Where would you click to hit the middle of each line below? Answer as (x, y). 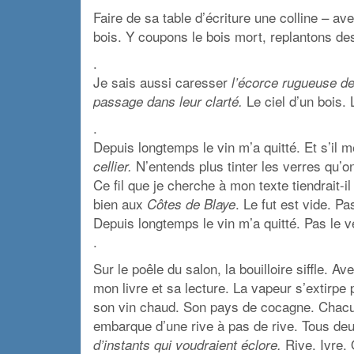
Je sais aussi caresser (162, 81)
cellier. (113, 166)
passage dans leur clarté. (168, 101)
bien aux (120, 203)
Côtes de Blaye (191, 203)
